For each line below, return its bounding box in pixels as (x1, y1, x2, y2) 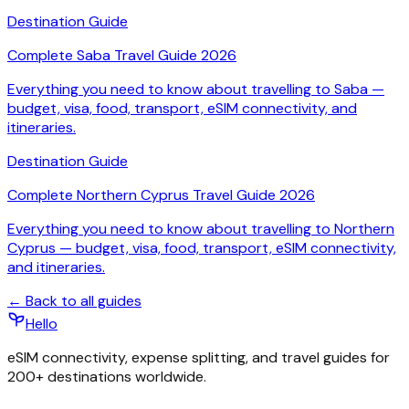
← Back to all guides (7, 291, 142, 310)
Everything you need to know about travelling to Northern (7, 219, 394, 238)
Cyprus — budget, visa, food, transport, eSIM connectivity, (7, 238, 396, 257)
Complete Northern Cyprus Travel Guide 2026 (7, 185, 315, 204)
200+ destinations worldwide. (7, 367, 206, 386)
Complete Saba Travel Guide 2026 (7, 46, 236, 65)
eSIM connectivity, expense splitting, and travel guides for (7, 348, 390, 367)
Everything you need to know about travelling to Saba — (7, 79, 384, 99)
